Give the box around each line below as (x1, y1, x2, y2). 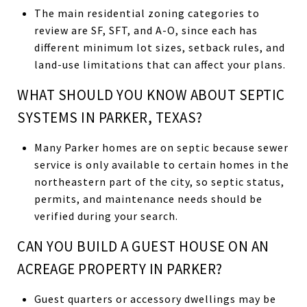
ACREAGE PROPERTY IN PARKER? (17, 259, 223, 278)
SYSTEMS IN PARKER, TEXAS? (17, 108, 203, 127)
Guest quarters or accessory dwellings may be (34, 291, 276, 306)
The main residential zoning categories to (34, 5, 260, 20)
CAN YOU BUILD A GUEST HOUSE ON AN (17, 236, 269, 256)
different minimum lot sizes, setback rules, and (34, 40, 285, 54)
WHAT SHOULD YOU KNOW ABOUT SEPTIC (17, 85, 285, 104)
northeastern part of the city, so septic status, (34, 174, 284, 188)
